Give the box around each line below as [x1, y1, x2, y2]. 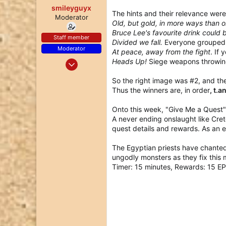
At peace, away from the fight [112, 47, 210, 56]
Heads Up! [112, 57, 149, 66]
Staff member [53, 34, 89, 41]
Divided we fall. [112, 38, 162, 46]
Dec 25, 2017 [61, 56, 101, 65]
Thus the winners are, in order [112, 86, 210, 94]
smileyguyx [51, 4, 91, 12]
